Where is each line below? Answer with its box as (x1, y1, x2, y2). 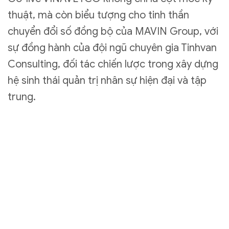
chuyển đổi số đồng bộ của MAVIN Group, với (8, 25, 218, 38)
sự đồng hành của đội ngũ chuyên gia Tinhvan (8, 41, 217, 55)
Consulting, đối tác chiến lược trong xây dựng (8, 58, 218, 71)
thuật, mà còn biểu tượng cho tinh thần (8, 9, 189, 22)
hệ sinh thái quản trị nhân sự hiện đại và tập (8, 74, 207, 87)
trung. (8, 90, 36, 104)
